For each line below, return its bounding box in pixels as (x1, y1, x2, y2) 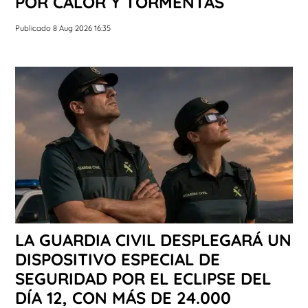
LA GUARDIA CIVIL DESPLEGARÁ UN (15, 229, 291, 250)
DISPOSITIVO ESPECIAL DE (15, 248, 220, 269)
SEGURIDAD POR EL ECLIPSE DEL (15, 267, 271, 289)
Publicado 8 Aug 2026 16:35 (15, 23, 111, 34)
